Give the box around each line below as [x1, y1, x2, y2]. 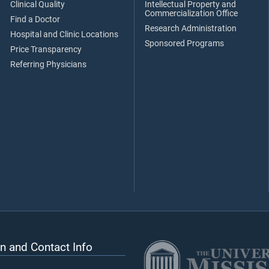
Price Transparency [10, 44, 82, 55]
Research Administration [145, 23, 237, 34]
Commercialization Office [145, 8, 238, 19]
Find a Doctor [10, 14, 60, 25]
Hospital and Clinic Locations [10, 29, 118, 40]
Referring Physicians [10, 59, 86, 70]
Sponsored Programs [145, 38, 224, 49]
